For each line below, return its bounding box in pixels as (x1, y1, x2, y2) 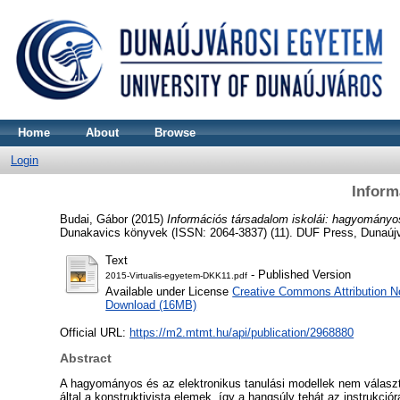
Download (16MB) (105, 297, 197, 312)
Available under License (105, 284, 233, 298)
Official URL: (60, 325, 130, 339)
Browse (154, 126, 196, 140)
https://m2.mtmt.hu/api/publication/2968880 (129, 325, 354, 339)
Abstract (60, 350, 112, 365)
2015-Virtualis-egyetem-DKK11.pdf (105, 270, 248, 280)
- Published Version (247, 267, 352, 281)
